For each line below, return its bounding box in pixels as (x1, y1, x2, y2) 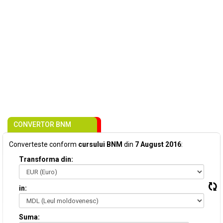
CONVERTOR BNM (13, 120, 71, 128)
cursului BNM (78, 140, 122, 148)
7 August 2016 (135, 140, 181, 148)
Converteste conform (9, 140, 78, 148)
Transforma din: (19, 155, 73, 163)
